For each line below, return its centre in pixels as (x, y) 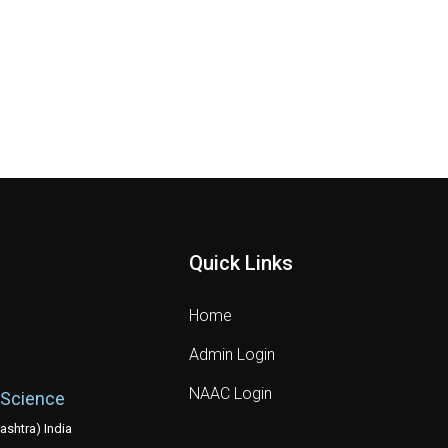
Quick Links (241, 263)
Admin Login (232, 355)
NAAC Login (230, 394)
